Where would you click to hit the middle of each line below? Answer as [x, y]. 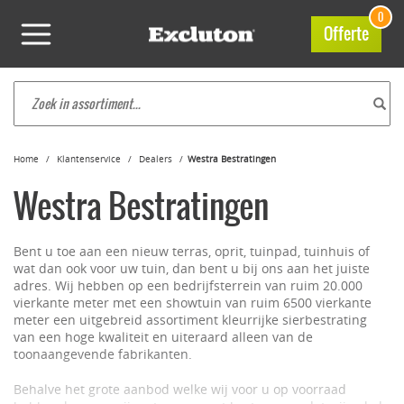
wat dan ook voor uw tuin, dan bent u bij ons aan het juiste [192, 268]
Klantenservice [89, 159]
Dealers [156, 159]
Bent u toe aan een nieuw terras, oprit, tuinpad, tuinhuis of [192, 251]
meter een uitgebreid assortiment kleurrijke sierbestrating [190, 320]
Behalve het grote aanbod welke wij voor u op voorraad [180, 389]
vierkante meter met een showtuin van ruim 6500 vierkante [193, 303]
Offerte [346, 33]
